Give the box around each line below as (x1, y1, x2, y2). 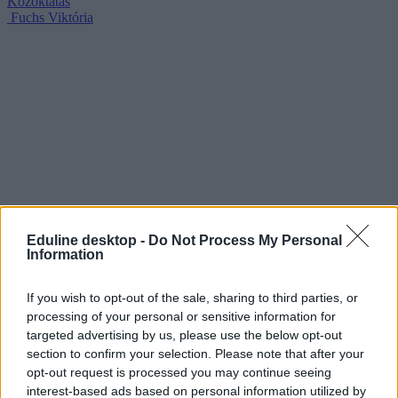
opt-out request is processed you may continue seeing (27, 364, 331, 379)
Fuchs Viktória (11, 10, 93, 26)
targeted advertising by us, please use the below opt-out (27, 327, 342, 342)
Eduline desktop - (27, 232, 148, 248)
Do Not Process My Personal (148, 232, 342, 248)
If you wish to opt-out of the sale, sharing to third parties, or (27, 290, 358, 305)
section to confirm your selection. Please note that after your (27, 346, 364, 361)
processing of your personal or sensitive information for (27, 308, 336, 323)
